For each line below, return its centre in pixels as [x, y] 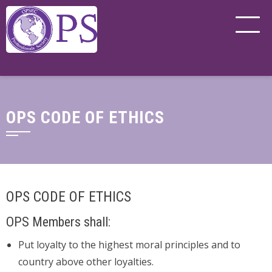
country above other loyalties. [86, 262]
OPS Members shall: [58, 222]
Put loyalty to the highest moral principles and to [129, 245]
